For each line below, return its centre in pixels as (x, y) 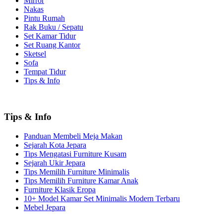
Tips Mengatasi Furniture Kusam (75, 154)
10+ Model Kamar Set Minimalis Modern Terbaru (102, 198)
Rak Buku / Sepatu (54, 27)
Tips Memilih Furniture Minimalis (77, 171)
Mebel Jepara (45, 207)
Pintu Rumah (44, 18)
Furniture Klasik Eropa (60, 189)
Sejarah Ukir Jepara (55, 163)
